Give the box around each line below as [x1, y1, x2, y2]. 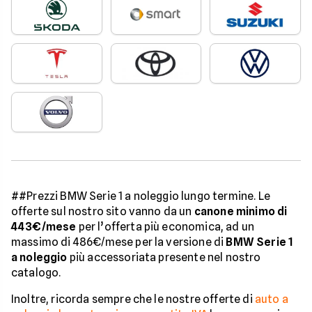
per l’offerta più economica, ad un [76, 220, 255, 233]
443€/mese [11, 220, 77, 233]
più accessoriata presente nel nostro [67, 251, 261, 264]
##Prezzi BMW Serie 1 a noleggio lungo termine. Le [11, 189, 270, 203]
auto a [254, 292, 288, 306]
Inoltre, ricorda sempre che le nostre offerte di [11, 292, 255, 306]
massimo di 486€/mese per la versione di [11, 235, 226, 249]
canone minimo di [194, 205, 288, 218]
